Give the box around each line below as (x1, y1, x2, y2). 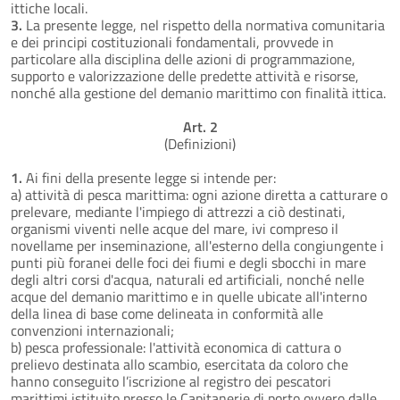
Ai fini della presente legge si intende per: (22, 166, 276, 188)
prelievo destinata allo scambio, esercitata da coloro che (11, 353, 348, 375)
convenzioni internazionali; (11, 319, 174, 341)
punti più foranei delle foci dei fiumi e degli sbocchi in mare (11, 251, 366, 273)
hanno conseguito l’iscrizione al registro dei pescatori (11, 370, 331, 392)
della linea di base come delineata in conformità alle (11, 302, 323, 324)
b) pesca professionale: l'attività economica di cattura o (11, 336, 341, 358)
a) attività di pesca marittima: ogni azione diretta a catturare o (11, 183, 387, 205)
